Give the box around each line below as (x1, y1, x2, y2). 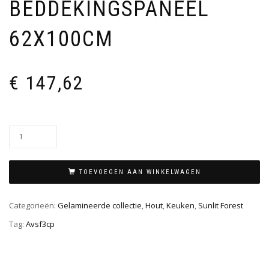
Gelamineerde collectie (58, 200, 142, 211)
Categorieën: (9, 200, 58, 211)
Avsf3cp (26, 218, 55, 229)
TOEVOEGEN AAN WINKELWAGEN (79, 168, 201, 177)
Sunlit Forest (198, 200, 243, 211)
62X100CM (9, 26, 113, 52)
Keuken (166, 200, 195, 211)
